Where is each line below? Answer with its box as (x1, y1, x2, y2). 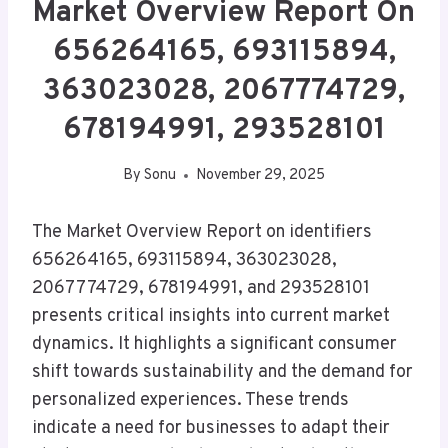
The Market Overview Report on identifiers (32, 221, 372, 245)
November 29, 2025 (196, 166, 326, 186)
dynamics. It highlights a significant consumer (32, 333, 397, 357)
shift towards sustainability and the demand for (32, 361, 413, 385)
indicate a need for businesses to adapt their (32, 417, 390, 441)
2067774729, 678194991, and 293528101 (32, 277, 370, 301)
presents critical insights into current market (32, 305, 390, 329)
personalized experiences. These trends (32, 389, 349, 413)
